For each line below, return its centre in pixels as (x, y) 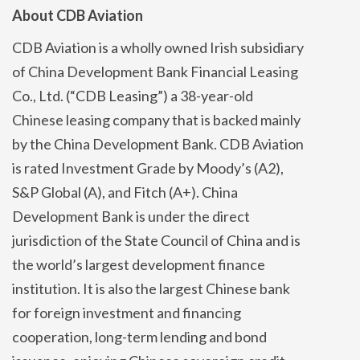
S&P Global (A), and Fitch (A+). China (125, 192)
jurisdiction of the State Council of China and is (156, 240)
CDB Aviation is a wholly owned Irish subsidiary (158, 47)
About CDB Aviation (78, 15)
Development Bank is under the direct (131, 216)
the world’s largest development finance (139, 264)
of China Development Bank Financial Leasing (155, 71)
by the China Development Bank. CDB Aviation (158, 143)
